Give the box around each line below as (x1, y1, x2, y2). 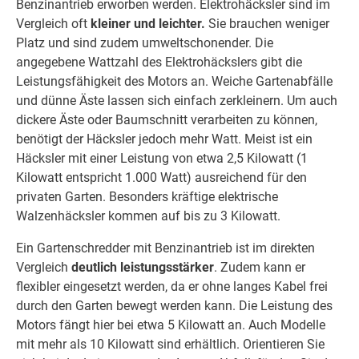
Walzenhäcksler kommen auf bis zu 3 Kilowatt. (16, 208, 280, 224)
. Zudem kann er (214, 259, 305, 275)
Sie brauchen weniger (205, 15, 329, 31)
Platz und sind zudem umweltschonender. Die (16, 34, 273, 50)
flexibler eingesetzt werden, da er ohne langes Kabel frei (16, 278, 328, 294)
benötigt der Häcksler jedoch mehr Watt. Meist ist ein (16, 131, 313, 147)
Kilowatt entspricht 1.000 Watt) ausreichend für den (16, 169, 307, 185)
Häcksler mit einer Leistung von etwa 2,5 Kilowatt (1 (16, 150, 308, 166)
